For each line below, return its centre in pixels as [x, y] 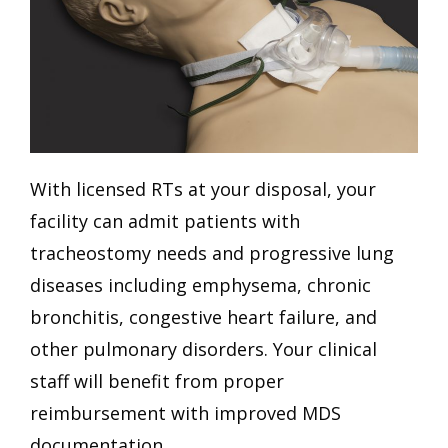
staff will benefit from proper [157, 381]
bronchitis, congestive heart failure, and [203, 317]
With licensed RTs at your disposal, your [203, 189]
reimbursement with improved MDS [185, 413]
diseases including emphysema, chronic [200, 285]
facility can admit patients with [165, 221]
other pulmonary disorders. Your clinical [203, 349]
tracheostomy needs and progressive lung [212, 253]
